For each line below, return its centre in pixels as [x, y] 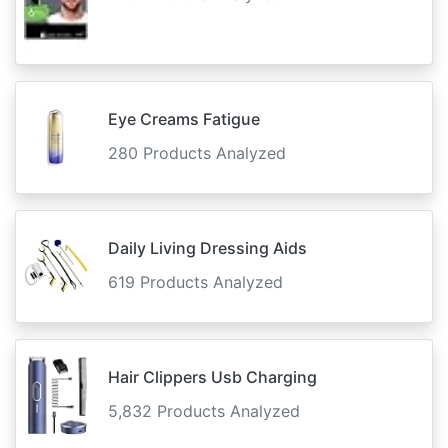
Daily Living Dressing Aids [207, 247]
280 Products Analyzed [197, 152]
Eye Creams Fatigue [184, 118]
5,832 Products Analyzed [204, 410]
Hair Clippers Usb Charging [212, 376]
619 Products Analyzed [195, 281]
